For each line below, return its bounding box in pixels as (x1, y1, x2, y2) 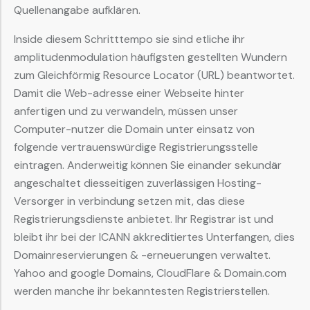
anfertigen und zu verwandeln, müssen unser (14, 104, 238, 119)
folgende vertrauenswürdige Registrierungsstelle (14, 140, 258, 155)
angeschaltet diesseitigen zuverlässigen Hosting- (14, 176, 262, 191)
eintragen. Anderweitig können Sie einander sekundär (14, 158, 282, 173)
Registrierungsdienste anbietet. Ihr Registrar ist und (14, 212, 273, 227)
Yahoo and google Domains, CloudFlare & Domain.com (14, 266, 286, 281)
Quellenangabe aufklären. (14, 3, 140, 18)
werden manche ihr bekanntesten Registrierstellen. (14, 284, 270, 299)
